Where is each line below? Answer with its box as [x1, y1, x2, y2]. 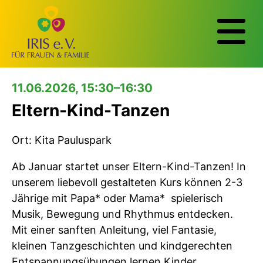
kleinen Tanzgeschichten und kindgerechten [12, 239, 232, 252]
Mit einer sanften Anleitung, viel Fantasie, [12, 223, 217, 236]
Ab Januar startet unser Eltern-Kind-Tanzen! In [12, 160, 246, 173]
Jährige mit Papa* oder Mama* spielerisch [12, 191, 223, 204]
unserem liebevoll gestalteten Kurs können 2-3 [12, 176, 242, 188]
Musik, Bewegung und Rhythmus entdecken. [12, 207, 233, 220]
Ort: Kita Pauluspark [12, 133, 112, 146]
